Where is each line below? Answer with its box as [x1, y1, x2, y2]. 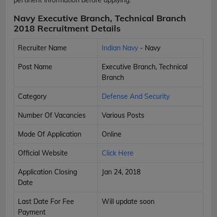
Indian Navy [102, 43, 138, 52]
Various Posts [102, 110, 144, 120]
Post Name [18, 62, 52, 71]
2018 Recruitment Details [14, 22, 121, 34]
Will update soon [102, 197, 155, 206]
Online [102, 129, 122, 139]
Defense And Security [102, 92, 170, 101]
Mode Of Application [18, 129, 81, 139]
